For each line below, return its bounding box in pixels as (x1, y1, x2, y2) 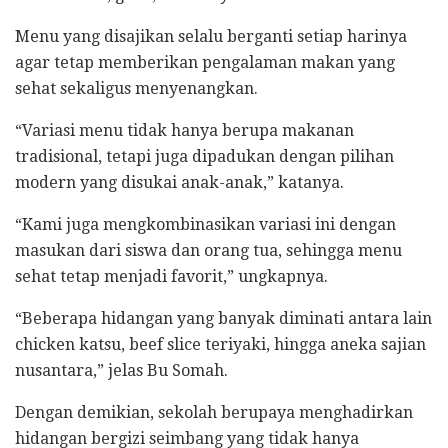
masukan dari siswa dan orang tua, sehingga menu (15, 240, 402, 260)
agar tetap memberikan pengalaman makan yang (15, 52, 395, 72)
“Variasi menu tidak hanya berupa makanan (15, 120, 354, 140)
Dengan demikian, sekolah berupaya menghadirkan (15, 402, 413, 422)
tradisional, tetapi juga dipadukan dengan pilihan (15, 146, 394, 166)
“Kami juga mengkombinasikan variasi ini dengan (15, 214, 396, 234)
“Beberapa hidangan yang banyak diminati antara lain (15, 308, 432, 328)
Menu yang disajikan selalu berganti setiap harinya (15, 26, 407, 46)
